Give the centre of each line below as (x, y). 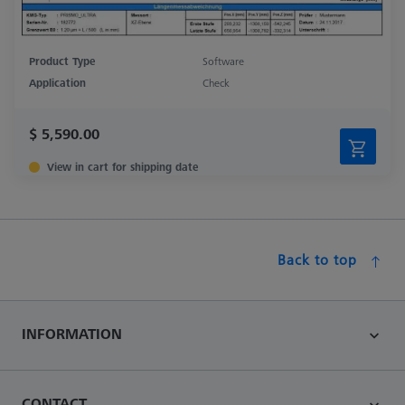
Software (223, 61)
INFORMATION (72, 334)
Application (57, 83)
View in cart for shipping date (122, 167)
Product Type (62, 61)
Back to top (317, 260)
